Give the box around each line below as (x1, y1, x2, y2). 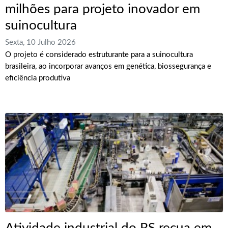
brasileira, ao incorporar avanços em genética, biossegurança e (5, 63, 211, 71)
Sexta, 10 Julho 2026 (5, 39, 76, 47)
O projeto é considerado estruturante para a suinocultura (5, 51, 193, 59)
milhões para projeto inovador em (5, 3, 200, 16)
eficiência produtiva (5, 74, 70, 82)
